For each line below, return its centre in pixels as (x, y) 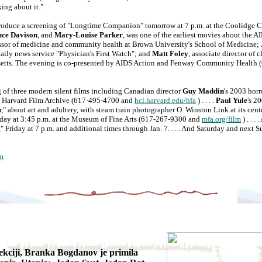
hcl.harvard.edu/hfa (165, 101)
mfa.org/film (221, 119)
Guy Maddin (203, 91)
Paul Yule (232, 101)
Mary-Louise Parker (89, 35)
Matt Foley (170, 54)
